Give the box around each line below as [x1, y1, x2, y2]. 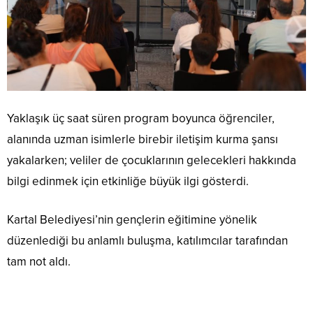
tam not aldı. [7, 254, 71, 269]
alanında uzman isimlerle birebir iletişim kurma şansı [7, 131, 278, 147]
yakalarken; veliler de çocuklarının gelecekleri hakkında [7, 152, 296, 168]
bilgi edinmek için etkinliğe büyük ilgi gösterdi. [7, 173, 249, 189]
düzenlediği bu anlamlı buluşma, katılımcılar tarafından [7, 233, 288, 248]
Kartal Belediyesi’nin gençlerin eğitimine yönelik [7, 212, 257, 227]
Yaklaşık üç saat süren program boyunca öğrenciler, [7, 110, 275, 126]
